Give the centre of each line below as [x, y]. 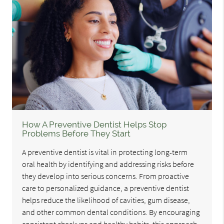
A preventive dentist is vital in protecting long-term [105, 152]
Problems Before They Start [76, 134]
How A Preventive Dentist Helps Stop [94, 125]
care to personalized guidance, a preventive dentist [106, 188]
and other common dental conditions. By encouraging [111, 212]
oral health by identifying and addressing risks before [108, 164]
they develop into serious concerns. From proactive [106, 176]
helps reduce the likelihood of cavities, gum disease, [106, 200]
